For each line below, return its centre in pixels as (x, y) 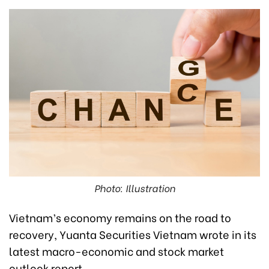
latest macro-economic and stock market (116, 251)
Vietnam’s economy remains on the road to (120, 217)
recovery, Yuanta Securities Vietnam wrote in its (133, 234)
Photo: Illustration (134, 188)
